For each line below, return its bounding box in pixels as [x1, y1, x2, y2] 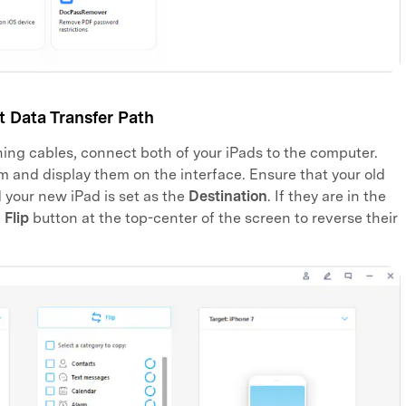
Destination [188, 188, 267, 206]
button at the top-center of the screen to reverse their [29, 209, 398, 227]
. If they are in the [267, 188, 386, 206]
